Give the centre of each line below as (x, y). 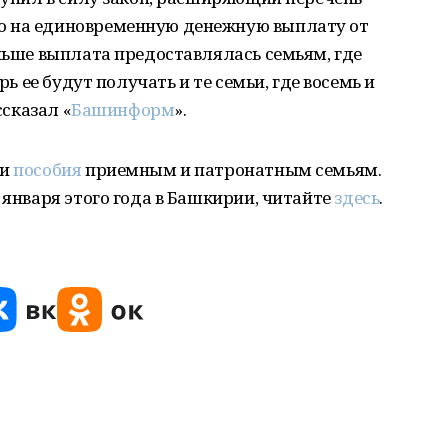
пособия (47, 169)
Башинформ (123, 109)
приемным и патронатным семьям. (231, 169)
